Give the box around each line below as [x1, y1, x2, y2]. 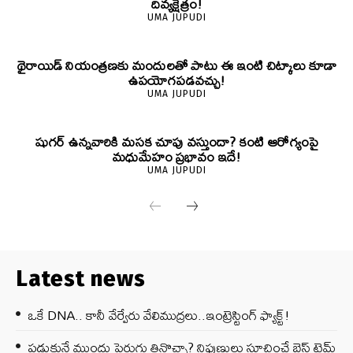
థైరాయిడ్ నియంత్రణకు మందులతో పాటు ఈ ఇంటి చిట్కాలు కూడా [17, 51, 336, 78]
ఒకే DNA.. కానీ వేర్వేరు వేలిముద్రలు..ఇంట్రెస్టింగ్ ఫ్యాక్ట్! [28, 301, 290, 328]
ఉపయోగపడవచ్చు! [128, 66, 225, 93]
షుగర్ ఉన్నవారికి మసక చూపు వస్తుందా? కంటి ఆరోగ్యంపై [35, 128, 318, 154]
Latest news [16, 265, 146, 292]
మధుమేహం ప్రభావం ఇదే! [112, 143, 241, 169]
